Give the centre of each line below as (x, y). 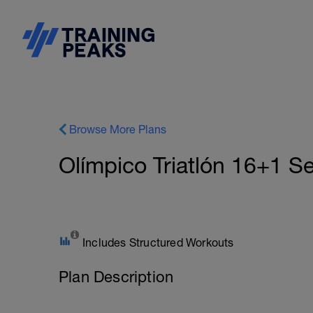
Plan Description (116, 277)
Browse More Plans (118, 129)
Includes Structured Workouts (158, 242)
